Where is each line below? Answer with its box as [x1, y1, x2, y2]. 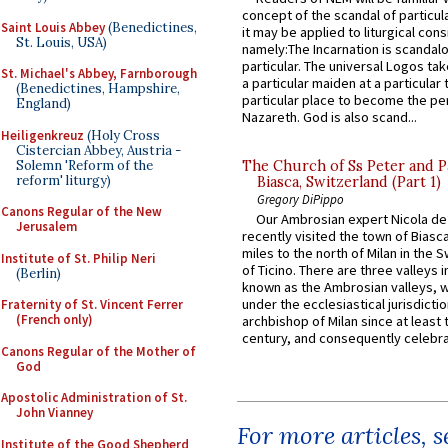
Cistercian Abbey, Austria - [16, 141, 181, 159]
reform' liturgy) [16, 171, 111, 189]
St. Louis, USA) [16, 33, 107, 51]
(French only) [16, 311, 93, 328]
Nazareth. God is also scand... [242, 108, 417, 127]
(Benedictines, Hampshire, [16, 80, 180, 97]
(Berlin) [16, 264, 61, 282]
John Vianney [16, 404, 93, 421]
